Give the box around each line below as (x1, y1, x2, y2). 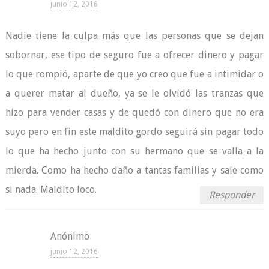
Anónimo (50, 231, 89, 242)
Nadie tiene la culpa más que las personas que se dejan (5, 30, 264, 41)
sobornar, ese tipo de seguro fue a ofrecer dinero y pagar (5, 49, 264, 61)
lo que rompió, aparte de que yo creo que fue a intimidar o (5, 68, 264, 80)
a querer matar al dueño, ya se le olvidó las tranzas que (5, 88, 264, 99)
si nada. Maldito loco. (5, 184, 97, 195)
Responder (209, 189, 255, 201)
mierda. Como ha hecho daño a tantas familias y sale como (5, 165, 264, 176)
